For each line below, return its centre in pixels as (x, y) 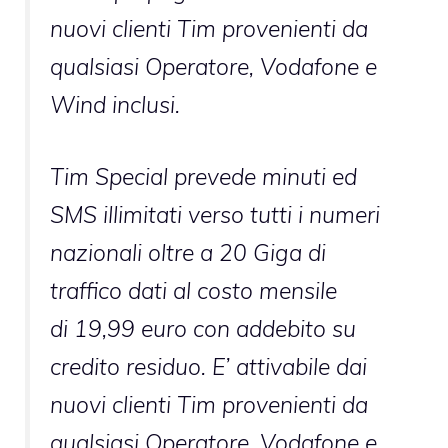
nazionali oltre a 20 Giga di (188, 252)
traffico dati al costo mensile (193, 290)
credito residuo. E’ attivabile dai (208, 366)
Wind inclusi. (115, 104)
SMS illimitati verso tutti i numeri (215, 214)
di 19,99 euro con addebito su (203, 328)
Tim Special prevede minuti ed (203, 176)
